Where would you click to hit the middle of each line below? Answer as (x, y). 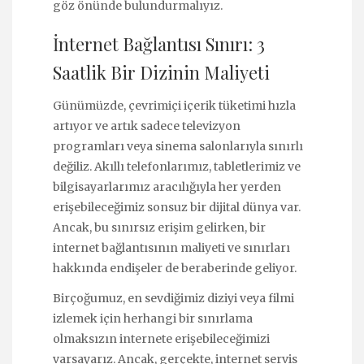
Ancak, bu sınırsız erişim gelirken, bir (159, 228)
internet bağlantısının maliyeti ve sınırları (171, 248)
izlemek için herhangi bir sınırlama (153, 318)
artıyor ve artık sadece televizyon (147, 126)
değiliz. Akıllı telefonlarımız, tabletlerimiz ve (177, 167)
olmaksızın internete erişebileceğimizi (161, 338)
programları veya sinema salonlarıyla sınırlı (178, 147)
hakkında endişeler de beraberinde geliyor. (175, 269)
